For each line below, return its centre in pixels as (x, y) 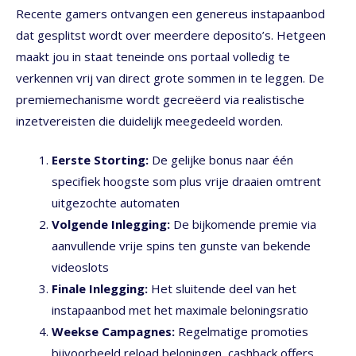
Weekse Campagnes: (113, 332)
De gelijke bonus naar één (221, 160)
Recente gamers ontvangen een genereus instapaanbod (170, 13)
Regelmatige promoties (242, 332)
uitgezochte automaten (116, 203)
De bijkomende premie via (243, 224)
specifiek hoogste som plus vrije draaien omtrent (186, 182)
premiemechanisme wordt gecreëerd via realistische (160, 99)
